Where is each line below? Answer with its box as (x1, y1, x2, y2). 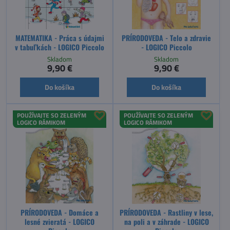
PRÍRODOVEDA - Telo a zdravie (122, 32, 211, 44)
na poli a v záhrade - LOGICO (124, 216, 209, 227)
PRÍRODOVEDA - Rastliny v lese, (120, 206, 213, 218)
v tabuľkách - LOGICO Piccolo (15, 42, 104, 53)
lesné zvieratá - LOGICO (25, 216, 94, 227)
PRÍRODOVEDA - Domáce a (21, 206, 99, 218)
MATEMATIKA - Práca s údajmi (15, 32, 104, 44)
